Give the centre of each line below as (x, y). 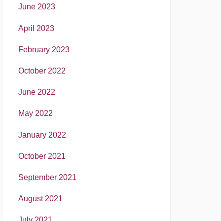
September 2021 (47, 177)
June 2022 (37, 92)
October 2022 (42, 71)
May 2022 (36, 113)
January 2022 (42, 135)
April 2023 (36, 28)
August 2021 (40, 199)
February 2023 (44, 49)
